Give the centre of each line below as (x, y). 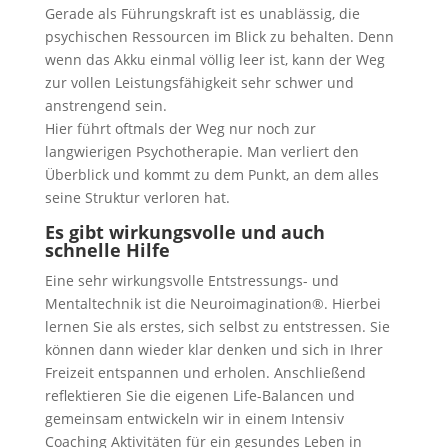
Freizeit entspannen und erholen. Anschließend (205, 372)
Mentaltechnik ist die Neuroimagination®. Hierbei (212, 303)
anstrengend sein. (105, 105)
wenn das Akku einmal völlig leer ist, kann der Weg (214, 59)
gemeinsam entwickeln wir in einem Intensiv (194, 418)
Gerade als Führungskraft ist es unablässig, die (202, 13)
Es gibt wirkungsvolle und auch (184, 232)
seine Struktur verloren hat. (137, 197)
